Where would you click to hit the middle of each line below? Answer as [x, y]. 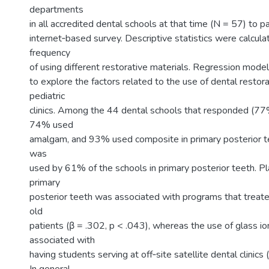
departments [56, 10]
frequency [50, 53]
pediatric [47, 96]
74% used [51, 125]
